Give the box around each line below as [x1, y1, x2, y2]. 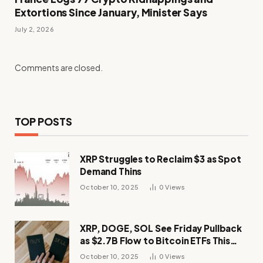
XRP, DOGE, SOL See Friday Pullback [80, 222, 242, 234]
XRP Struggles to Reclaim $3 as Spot [80, 153, 241, 165]
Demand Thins [80, 166, 142, 177]
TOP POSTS [15, 115, 72, 129]
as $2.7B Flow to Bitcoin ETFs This [80, 235, 230, 247]
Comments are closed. [15, 62, 103, 73]
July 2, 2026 [15, 25, 54, 33]
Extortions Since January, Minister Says [15, 6, 207, 19]
